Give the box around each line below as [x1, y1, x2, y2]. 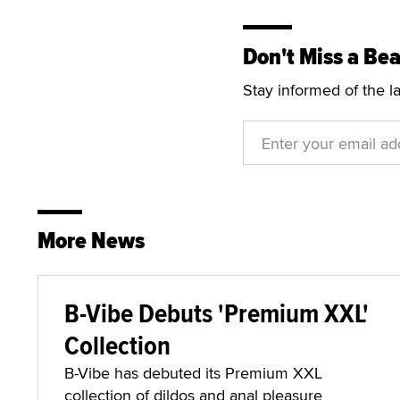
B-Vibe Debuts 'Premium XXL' [64, 294, 369, 332]
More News [37, 223, 145, 258]
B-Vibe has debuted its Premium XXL [64, 362, 322, 384]
